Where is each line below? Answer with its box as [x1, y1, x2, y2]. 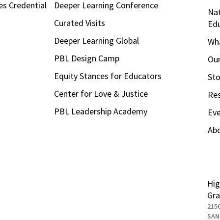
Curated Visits [54, 17, 105, 28]
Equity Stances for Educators [54, 70, 162, 82]
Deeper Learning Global [54, 35, 139, 46]
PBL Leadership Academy [54, 106, 147, 117]
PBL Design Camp [54, 53, 119, 64]
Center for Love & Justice [54, 88, 148, 99]
